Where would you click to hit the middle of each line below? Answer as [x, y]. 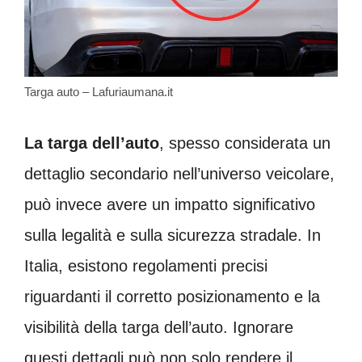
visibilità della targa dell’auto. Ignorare [159, 327]
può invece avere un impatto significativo [170, 204]
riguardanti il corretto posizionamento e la [172, 296]
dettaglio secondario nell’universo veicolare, [179, 173]
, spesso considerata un [245, 143]
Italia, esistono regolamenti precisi [146, 265]
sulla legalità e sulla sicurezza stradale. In [173, 235]
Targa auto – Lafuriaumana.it [99, 91]
